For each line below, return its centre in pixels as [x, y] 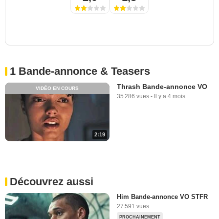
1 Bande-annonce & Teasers [80, 71]
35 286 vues [133, 96]
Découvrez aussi [52, 182]
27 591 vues [133, 207]
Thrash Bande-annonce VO [162, 86]
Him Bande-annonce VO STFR [162, 197]
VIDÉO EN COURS [57, 88]
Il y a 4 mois [170, 96]
